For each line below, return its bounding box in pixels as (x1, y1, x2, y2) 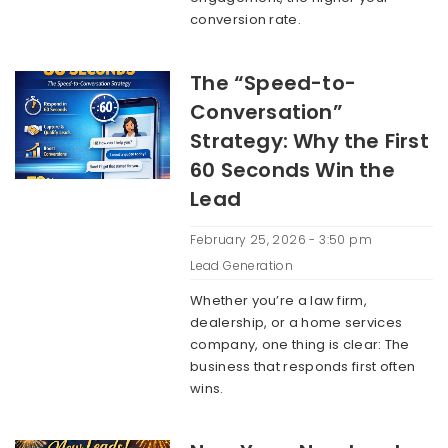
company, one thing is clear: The (190, 335, 410, 354)
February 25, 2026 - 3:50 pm (190, 231, 372, 248)
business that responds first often (190, 357, 416, 376)
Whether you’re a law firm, (190, 291, 367, 310)
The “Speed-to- (190, 69, 356, 97)
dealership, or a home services (190, 313, 403, 332)
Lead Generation (190, 257, 294, 274)
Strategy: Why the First (190, 127, 429, 155)
